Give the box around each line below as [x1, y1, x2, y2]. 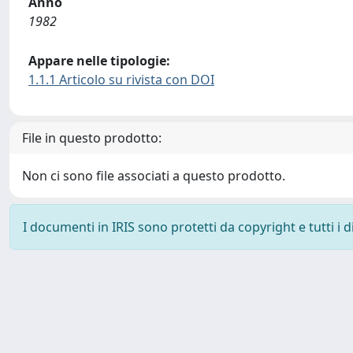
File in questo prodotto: [22, 129, 162, 147]
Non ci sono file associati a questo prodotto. [22, 167, 285, 184]
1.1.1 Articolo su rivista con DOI [28, 71, 214, 88]
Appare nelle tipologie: [28, 52, 170, 69]
